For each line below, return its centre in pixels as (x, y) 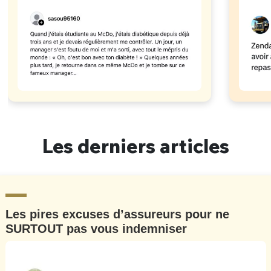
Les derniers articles (135, 146)
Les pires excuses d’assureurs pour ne (117, 214)
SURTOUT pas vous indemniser (96, 229)
